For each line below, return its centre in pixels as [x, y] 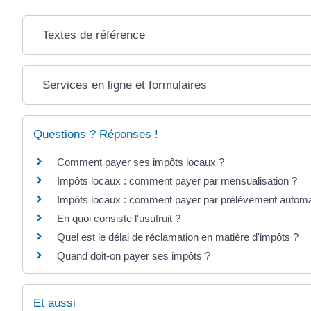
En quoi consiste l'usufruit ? [119, 218]
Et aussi [54, 303]
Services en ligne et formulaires [124, 85]
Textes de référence [93, 35]
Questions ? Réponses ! [96, 134]
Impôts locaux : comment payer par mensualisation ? [177, 180]
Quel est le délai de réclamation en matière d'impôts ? [178, 237]
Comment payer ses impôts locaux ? [141, 162]
